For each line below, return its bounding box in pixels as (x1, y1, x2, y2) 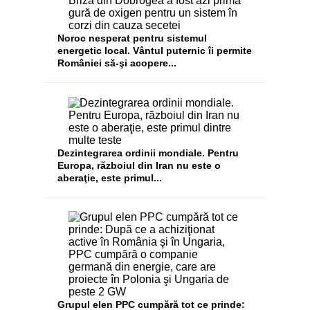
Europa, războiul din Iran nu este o (57, 159, 221, 171)
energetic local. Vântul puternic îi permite (57, 45, 253, 57)
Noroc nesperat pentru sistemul (57, 33, 208, 44)
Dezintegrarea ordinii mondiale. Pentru (57, 147, 239, 158)
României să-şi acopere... (57, 57, 177, 69)
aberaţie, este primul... (57, 172, 163, 183)
